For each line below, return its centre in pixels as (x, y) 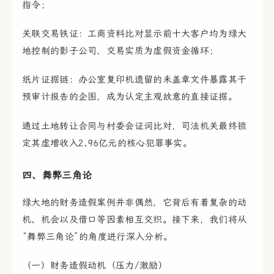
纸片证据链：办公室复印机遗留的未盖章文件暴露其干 (135, 80)
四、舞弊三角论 (57, 175)
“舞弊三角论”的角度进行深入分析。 (98, 236)
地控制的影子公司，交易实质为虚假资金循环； (120, 51)
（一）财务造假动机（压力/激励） (95, 265)
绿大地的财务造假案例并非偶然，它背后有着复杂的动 (135, 202)
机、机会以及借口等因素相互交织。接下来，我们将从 (135, 219)
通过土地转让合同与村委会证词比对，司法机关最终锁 (135, 126)
